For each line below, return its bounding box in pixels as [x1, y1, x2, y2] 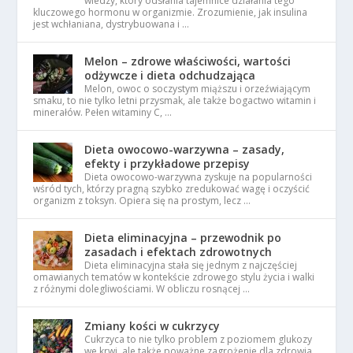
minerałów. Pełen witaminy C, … [33, 106, 173, 120]
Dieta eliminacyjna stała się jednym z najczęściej [84, 258, 298, 273]
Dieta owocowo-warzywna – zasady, [84, 142, 285, 158]
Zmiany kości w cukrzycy [84, 318, 221, 334]
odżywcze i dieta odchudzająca [84, 68, 256, 84]
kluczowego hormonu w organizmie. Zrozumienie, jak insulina [33, 6, 308, 20]
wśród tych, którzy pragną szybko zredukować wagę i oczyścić [33, 182, 310, 196]
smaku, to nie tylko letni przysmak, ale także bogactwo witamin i [33, 94, 317, 108]
